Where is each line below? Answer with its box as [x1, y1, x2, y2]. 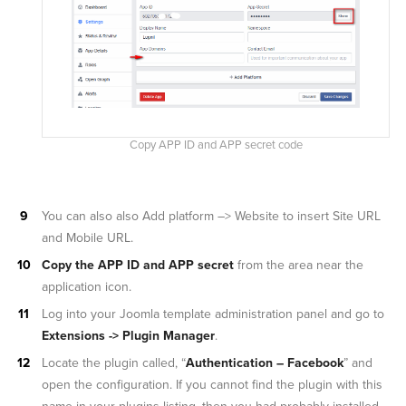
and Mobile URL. [42, 229, 133, 246]
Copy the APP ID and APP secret [42, 256, 234, 273]
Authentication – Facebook [186, 354, 343, 371]
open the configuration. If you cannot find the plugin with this [42, 376, 382, 392]
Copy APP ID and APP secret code [129, 137, 303, 152]
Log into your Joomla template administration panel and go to [42, 305, 384, 322]
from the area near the [234, 256, 363, 273]
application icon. [42, 278, 131, 295]
